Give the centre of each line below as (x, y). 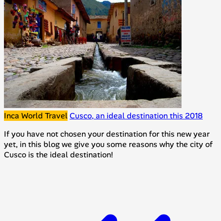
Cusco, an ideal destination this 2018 (136, 116)
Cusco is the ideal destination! (58, 155)
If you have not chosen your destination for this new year (107, 134)
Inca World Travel (36, 116)
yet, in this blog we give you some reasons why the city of (108, 145)
